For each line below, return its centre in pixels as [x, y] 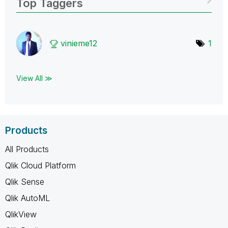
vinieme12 [79, 43]
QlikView [21, 214]
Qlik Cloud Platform [40, 165]
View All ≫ [34, 78]
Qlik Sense [25, 181]
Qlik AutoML [27, 198]
